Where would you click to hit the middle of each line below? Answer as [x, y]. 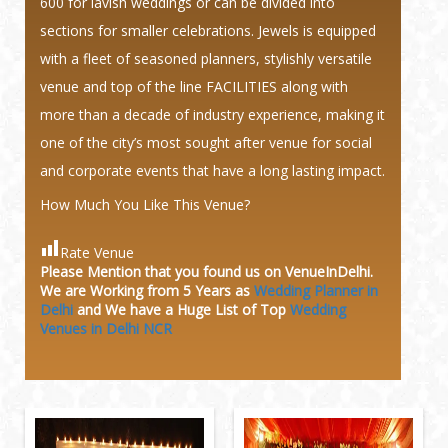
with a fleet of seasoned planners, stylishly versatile [206, 58]
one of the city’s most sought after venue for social [206, 142]
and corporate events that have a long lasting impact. [212, 170]
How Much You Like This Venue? [145, 204]
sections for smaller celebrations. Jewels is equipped [208, 30]
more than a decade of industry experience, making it [212, 114]
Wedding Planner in [316, 290]
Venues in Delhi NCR [106, 328]
